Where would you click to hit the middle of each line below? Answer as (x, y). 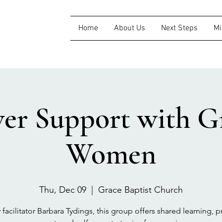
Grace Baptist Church (140, 190)
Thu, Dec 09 (63, 190)
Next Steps (179, 28)
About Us (130, 28)
